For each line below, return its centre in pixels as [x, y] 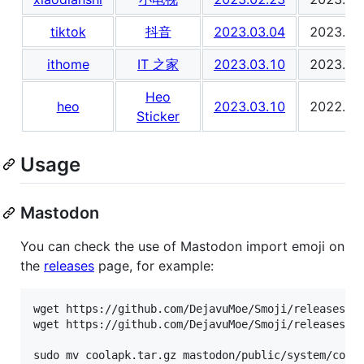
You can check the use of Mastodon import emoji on [182, 246]
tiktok [68, 31]
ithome [68, 64]
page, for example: [154, 265]
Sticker [158, 116]
